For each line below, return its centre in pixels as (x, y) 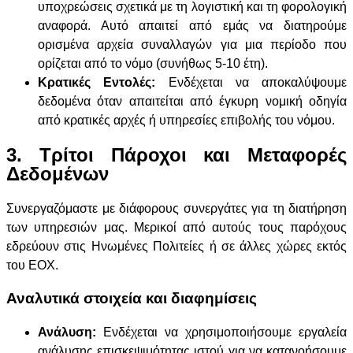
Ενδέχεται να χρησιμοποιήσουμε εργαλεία (221, 332)
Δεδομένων (58, 173)
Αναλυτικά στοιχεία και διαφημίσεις (132, 299)
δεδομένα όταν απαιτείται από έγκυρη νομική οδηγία (192, 101)
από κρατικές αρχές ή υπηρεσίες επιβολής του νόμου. (186, 120)
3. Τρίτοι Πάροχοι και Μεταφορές (176, 154)
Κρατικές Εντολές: (97, 82)
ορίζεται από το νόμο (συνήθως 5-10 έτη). (153, 63)
